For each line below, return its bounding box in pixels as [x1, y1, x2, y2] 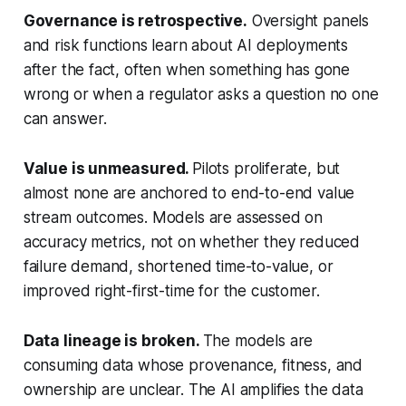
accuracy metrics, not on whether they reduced [23, 233, 361, 252]
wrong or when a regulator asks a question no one [23, 85, 379, 104]
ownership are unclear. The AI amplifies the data [23, 381, 363, 400]
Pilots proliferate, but [192, 159, 341, 179]
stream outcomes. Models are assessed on [23, 208, 324, 227]
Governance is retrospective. [23, 12, 247, 31]
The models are [202, 332, 314, 351]
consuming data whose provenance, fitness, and [23, 356, 363, 375]
